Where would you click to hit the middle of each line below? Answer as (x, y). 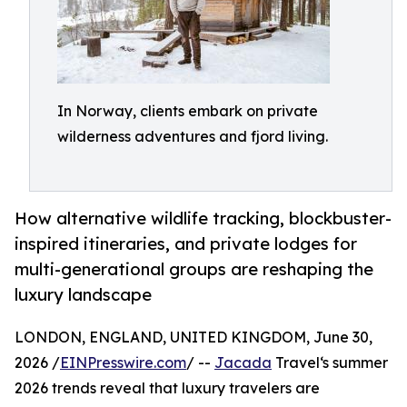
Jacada (243, 363)
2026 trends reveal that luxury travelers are (167, 388)
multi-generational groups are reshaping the (194, 269)
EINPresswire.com (123, 363)
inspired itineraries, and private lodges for (186, 244)
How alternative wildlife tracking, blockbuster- (203, 218)
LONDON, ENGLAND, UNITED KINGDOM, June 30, (194, 338)
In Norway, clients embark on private (188, 111)
